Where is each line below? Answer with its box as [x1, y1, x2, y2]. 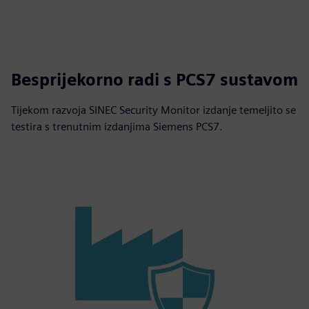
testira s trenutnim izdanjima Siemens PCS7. [11, 120, 223, 133]
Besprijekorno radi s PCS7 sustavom [11, 70, 298, 90]
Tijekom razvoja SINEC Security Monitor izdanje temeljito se [11, 103, 296, 117]
